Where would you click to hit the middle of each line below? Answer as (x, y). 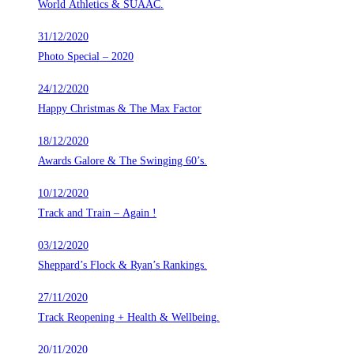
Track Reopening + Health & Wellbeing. (129, 318)
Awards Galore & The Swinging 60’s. (122, 161)
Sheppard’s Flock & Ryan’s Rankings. (122, 265)
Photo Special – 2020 (86, 57)
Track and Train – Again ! (97, 213)
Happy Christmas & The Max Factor (120, 109)
